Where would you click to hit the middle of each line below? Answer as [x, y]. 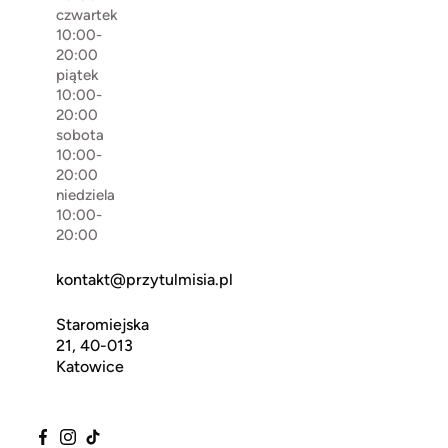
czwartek [87, 14]
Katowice [90, 366]
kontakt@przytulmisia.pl [144, 279]
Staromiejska [102, 324]
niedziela [85, 194]
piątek [77, 74]
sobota [80, 134]
